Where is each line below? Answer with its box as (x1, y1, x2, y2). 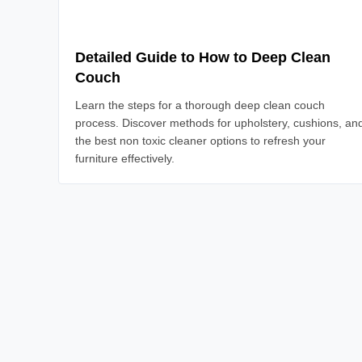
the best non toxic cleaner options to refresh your (75, 134, 326, 147)
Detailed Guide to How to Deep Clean (75, 49, 330, 65)
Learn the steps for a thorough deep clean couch (75, 99, 325, 112)
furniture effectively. (75, 152, 175, 165)
